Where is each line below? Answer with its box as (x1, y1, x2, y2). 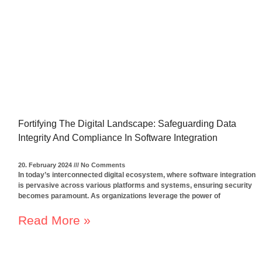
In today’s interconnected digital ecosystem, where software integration (18, 171, 256, 180)
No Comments (79, 161, 125, 169)
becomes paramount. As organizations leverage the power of (18, 192, 220, 201)
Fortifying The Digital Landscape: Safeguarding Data (18, 119, 236, 129)
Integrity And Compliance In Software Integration (18, 133, 218, 143)
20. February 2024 (18, 161, 74, 169)
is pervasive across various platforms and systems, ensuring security (18, 181, 252, 190)
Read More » (18, 213, 91, 227)
